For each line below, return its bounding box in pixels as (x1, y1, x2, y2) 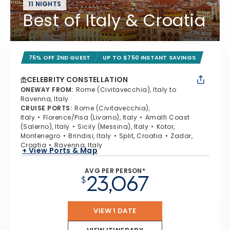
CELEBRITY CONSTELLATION (27, 74, 128, 85)
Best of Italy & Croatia (23, 9, 206, 32)
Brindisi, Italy (68, 131, 111, 140)
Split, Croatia (119, 131, 163, 140)
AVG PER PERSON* (85, 166, 145, 175)
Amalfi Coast (145, 113, 190, 122)
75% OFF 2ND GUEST (29, 53, 91, 62)
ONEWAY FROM (21, 85, 72, 94)
